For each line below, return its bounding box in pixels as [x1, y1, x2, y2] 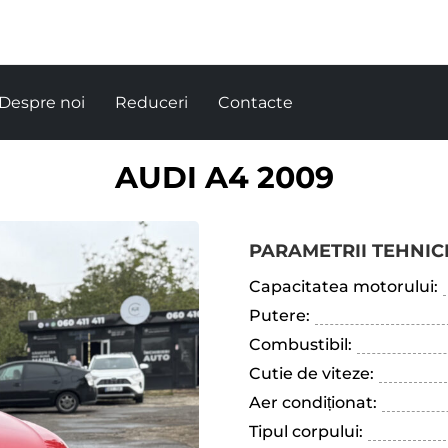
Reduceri [115, 93, 188, 112]
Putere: [249, 306, 310, 325]
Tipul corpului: [249, 422, 363, 441]
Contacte [218, 93, 293, 112]
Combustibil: [249, 335, 352, 354]
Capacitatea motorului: [249, 277, 438, 296]
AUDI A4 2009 [114, 159, 334, 196]
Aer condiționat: [249, 393, 377, 412]
